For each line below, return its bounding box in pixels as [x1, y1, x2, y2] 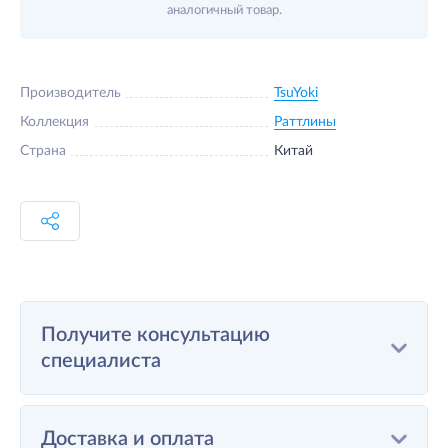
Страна [20, 144, 66, 158]
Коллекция [20, 115, 89, 129]
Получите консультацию [41, 325, 270, 345]
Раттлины [274, 115, 336, 129]
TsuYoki [274, 86, 318, 100]
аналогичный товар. [166, 3, 282, 17]
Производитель [20, 86, 121, 100]
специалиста [41, 351, 161, 371]
